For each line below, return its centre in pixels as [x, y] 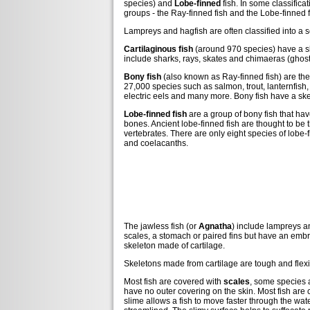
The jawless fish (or [161, 226]
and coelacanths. [156, 143]
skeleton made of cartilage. [174, 246]
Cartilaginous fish [158, 49]
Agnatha [215, 226]
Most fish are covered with [174, 282]
